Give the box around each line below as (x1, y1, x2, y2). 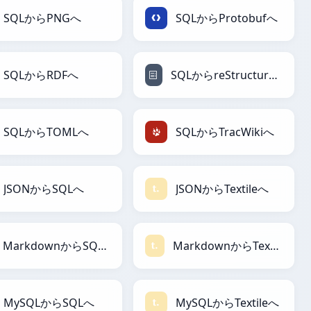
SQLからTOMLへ (3, 124, 89, 140)
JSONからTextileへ (176, 181, 269, 197)
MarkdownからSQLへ (97, 238, 107, 254)
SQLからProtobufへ (176, 10, 278, 26)
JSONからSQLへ (3, 181, 84, 197)
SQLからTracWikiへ (176, 124, 274, 140)
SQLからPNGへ (3, 10, 81, 26)
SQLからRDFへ (3, 67, 78, 83)
